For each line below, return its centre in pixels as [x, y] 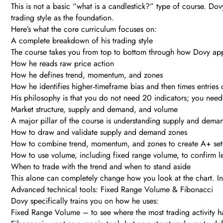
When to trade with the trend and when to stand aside [101, 167]
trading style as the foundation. [62, 18]
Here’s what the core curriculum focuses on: [84, 29]
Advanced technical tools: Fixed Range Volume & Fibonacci [112, 190]
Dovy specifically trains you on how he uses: [85, 201]
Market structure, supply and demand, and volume [94, 110]
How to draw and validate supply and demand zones [99, 132]
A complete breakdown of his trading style [82, 41]
